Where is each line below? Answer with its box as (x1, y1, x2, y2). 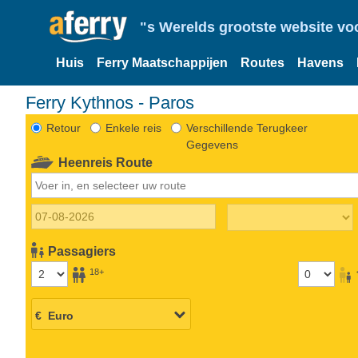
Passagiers (48, 244, 117, 258)
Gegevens (185, 137, 238, 151)
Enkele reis (105, 121, 161, 134)
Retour (46, 121, 81, 134)
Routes (241, 56, 284, 70)
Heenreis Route (58, 155, 153, 169)
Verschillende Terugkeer (185, 121, 308, 134)
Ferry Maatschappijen (97, 56, 228, 70)
